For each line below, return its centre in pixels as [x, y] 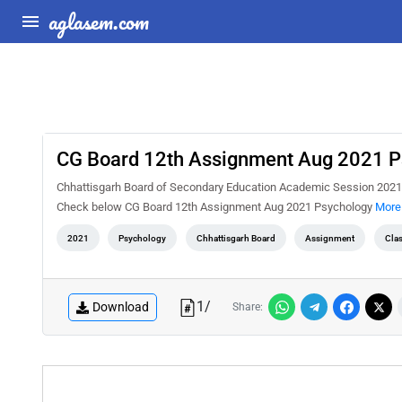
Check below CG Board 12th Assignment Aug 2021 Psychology [216, 207]
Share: [248, 307]
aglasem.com [99, 21]
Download [121, 306]
